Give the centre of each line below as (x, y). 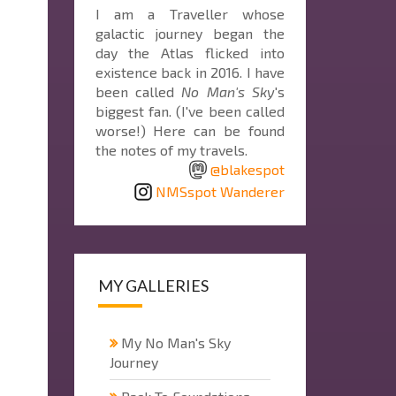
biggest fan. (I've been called (190, 110)
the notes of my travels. (171, 149)
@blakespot (247, 169)
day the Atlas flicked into (190, 52)
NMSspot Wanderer (220, 191)
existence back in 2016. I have (190, 72)
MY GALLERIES (153, 285)
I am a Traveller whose (190, 13)
